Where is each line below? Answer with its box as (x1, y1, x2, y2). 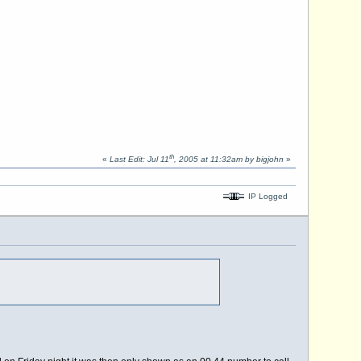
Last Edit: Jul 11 (109, 155, 169, 164)
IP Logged (245, 191, 288, 201)
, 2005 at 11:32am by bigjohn (173, 155, 284, 164)
